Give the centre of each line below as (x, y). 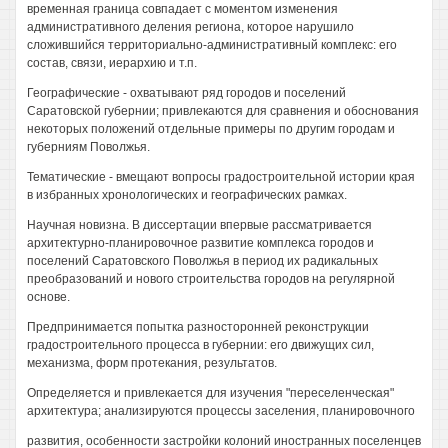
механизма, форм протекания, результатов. (152, 363)
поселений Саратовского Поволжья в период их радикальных (202, 261)
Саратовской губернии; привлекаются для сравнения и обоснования (223, 111)
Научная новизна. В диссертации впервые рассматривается (199, 225)
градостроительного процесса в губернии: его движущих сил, (200, 345)
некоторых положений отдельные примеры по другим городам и (211, 129)
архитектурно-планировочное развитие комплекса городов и (200, 243)
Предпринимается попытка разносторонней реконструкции (198, 327)
